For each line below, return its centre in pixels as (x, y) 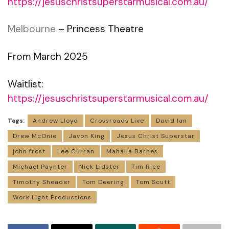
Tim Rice (146, 166)
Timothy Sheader (42, 182)
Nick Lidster (99, 166)
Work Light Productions (52, 197)
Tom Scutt (153, 182)
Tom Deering (103, 182)
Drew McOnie (35, 136)
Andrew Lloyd (55, 120)
